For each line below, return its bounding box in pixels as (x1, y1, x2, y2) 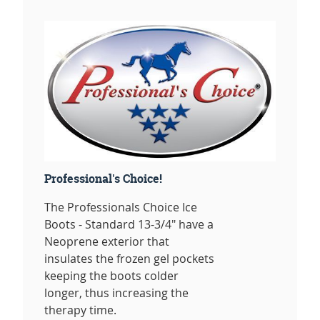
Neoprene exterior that (44, 233, 169, 249)
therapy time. (44, 301, 116, 318)
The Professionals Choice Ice (44, 199, 197, 215)
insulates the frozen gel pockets (44, 250, 214, 266)
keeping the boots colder (44, 267, 179, 284)
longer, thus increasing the (44, 284, 189, 301)
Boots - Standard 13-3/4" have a (44, 216, 214, 232)
